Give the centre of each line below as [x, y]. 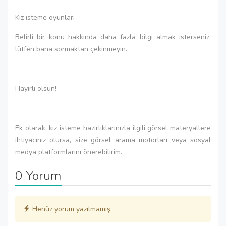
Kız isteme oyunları [45, 17]
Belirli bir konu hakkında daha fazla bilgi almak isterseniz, [113, 37]
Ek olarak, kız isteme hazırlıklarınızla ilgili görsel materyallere [113, 128]
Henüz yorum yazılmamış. [71, 209]
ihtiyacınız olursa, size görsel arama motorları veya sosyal [113, 140]
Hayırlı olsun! [36, 89]
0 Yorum [38, 176]
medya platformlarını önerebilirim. [69, 152]
